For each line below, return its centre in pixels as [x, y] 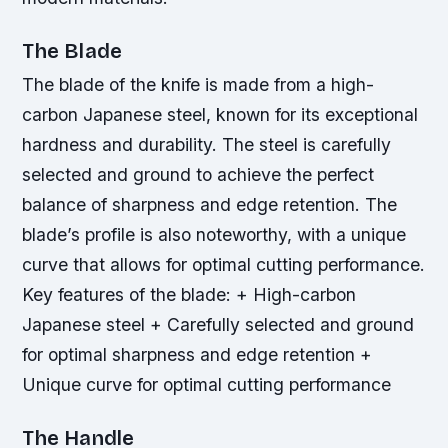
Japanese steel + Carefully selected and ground [218, 324]
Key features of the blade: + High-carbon [189, 294]
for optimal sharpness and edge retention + [197, 354]
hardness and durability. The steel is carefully [207, 144]
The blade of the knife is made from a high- [198, 84]
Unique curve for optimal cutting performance [207, 384]
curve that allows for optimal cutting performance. [224, 264]
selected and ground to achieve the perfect [198, 174]
